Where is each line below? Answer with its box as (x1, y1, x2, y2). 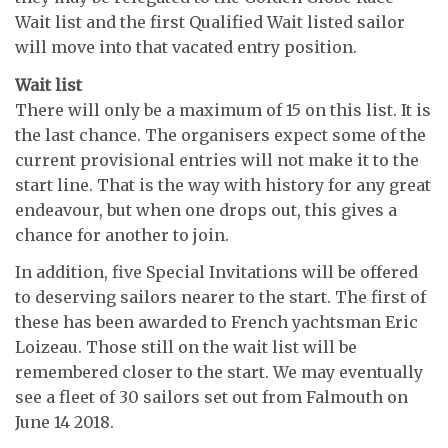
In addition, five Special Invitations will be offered (15, 262, 418, 283)
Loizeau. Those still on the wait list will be (15, 337, 357, 358)
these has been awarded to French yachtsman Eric (15, 312, 418, 333)
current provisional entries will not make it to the (15, 149, 419, 170)
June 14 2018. (15, 412, 114, 433)
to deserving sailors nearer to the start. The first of (15, 287, 426, 308)
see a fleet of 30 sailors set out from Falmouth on (15, 387, 408, 408)
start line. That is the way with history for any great (15, 174, 431, 195)
